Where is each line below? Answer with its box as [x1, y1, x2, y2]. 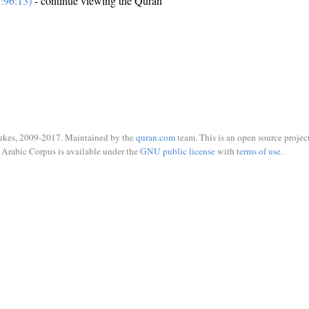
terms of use [236, 144, 281, 157]
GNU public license [139, 144, 215, 157]
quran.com [136, 131, 175, 143]
